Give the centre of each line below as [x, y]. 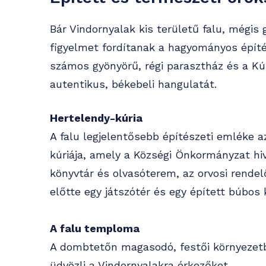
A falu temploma [95, 229]
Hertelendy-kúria [96, 118]
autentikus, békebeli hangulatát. [133, 84]
